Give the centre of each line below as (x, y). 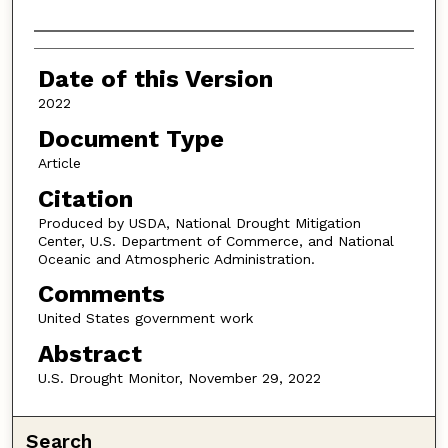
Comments (101, 294)
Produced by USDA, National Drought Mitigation (199, 222)
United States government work (145, 318)
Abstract (89, 353)
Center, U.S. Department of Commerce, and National (215, 240)
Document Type (130, 139)
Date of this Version (155, 79)
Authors (79, 50)
